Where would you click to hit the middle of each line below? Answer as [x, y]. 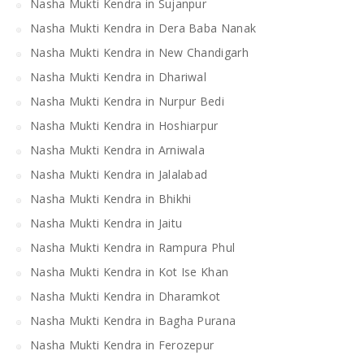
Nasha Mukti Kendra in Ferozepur [122, 344]
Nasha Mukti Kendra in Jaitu [106, 223]
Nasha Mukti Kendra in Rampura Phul [133, 247]
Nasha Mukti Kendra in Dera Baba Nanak [143, 28]
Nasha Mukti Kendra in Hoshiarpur [124, 125]
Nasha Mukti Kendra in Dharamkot [126, 296]
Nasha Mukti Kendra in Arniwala [117, 149]
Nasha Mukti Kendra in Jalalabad [119, 174]
